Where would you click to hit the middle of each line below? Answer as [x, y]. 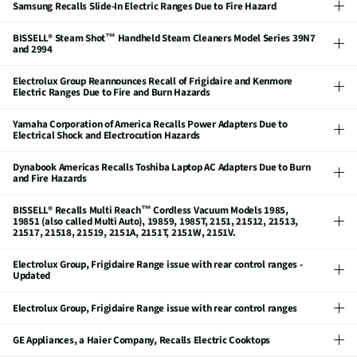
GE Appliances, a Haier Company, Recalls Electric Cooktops [142, 340]
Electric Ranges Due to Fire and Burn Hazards [112, 93]
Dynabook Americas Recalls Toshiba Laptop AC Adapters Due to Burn [162, 168]
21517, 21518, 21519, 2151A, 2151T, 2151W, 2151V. [124, 233]
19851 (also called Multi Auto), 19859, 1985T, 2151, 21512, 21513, [156, 222]
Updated [32, 276]
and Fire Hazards [50, 179]
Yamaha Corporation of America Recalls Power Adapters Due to [150, 125]
